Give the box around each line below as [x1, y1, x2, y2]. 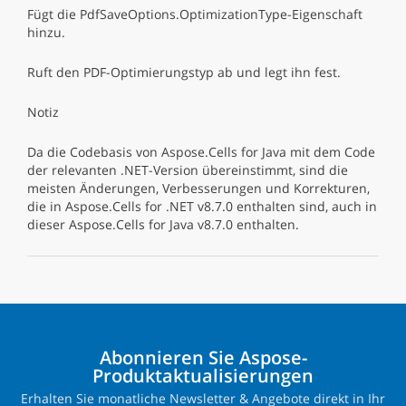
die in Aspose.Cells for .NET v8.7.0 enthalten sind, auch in [27, 198, 377, 215]
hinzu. [27, 24, 65, 41]
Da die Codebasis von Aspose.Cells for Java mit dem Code [27, 143, 375, 160]
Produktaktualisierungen [92, 363, 314, 388]
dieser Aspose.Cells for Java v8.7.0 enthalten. [27, 216, 299, 233]
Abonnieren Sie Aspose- [99, 345, 307, 370]
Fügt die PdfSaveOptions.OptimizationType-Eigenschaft [27, 5, 362, 23]
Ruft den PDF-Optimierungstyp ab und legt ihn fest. [27, 63, 341, 81]
